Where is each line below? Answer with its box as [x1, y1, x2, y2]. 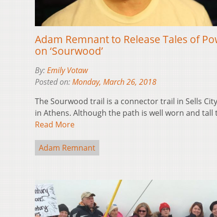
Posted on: [35, 77, 72, 88]
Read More [35, 119, 75, 130]
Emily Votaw [47, 65, 88, 76]
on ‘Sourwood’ [35, 44, 103, 58]
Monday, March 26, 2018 [72, 77, 156, 88]
